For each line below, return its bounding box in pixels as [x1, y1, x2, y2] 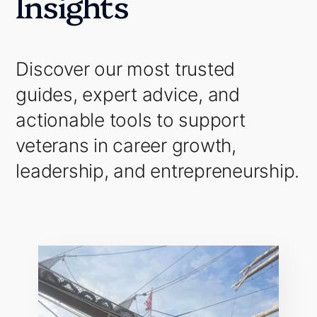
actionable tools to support [16, 108, 246, 131]
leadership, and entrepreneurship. [16, 159, 300, 182]
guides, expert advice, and [16, 83, 240, 105]
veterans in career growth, [16, 134, 236, 156]
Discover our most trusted [16, 57, 236, 80]
